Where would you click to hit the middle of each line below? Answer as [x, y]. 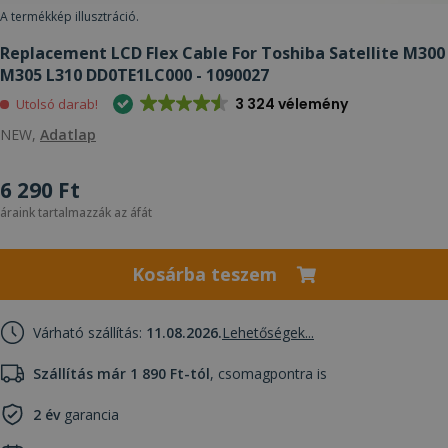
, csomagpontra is [268, 373]
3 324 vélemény [291, 103]
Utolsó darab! [57, 104]
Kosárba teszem [204, 273]
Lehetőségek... [268, 332]
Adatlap [68, 134]
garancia [89, 414]
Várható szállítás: [89, 332]
